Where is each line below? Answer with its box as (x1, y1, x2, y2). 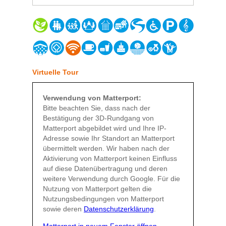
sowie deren (43, 205, 84, 213)
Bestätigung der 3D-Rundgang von (43, 114, 154, 123)
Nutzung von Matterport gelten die (43, 185, 152, 193)
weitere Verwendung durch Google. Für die (43, 175, 180, 183)
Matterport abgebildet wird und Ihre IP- (43, 124, 166, 133)
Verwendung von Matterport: (43, 94, 141, 102)
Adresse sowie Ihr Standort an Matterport (43, 134, 175, 143)
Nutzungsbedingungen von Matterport (43, 195, 164, 203)
